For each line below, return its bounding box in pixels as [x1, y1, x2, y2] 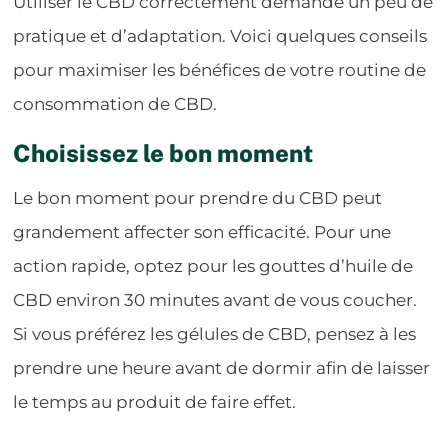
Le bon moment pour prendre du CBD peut [13, 187, 383, 208]
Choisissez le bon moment [13, 138, 314, 167]
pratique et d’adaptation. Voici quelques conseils [13, 25, 428, 46]
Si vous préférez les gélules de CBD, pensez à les [13, 323, 417, 344]
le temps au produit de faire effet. [13, 391, 297, 412]
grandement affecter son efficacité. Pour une [13, 221, 392, 242]
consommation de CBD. [13, 93, 218, 114]
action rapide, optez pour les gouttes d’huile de [13, 255, 414, 276]
